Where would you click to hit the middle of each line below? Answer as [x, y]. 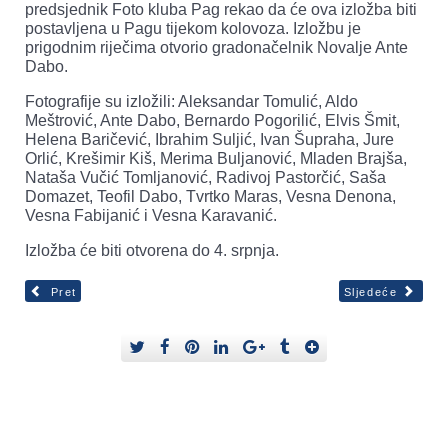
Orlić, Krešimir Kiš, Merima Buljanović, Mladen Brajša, [216, 158]
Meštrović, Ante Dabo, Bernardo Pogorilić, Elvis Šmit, [212, 120]
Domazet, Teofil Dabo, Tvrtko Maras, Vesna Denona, [210, 196]
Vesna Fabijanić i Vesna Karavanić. [151, 215]
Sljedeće [370, 292]
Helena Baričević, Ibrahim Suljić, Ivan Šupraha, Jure [209, 139]
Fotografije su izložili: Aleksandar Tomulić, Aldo [191, 101]
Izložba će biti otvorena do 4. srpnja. [152, 250]
